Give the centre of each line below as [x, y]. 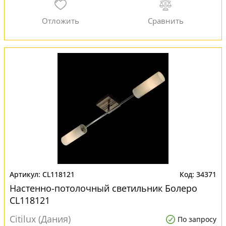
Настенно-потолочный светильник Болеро [103, 188]
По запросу [197, 219]
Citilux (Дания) [40, 219]
